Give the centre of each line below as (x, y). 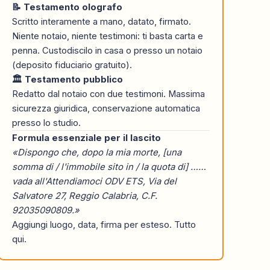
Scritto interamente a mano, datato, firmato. (102, 21)
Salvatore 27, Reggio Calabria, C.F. (85, 196)
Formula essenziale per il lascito (87, 138)
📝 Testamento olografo (67, 7)
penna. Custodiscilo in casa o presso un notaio (108, 50)
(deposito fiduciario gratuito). (72, 65)
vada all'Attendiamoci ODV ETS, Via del (95, 181)
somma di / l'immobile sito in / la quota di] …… (109, 167)
